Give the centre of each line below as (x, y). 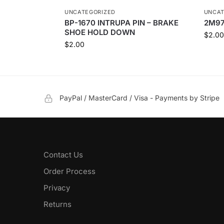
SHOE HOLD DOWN (99, 32)
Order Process (69, 171)
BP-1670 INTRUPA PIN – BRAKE (121, 23)
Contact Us (63, 155)
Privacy (57, 188)
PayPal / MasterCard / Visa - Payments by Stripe (139, 98)
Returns (57, 204)
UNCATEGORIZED (90, 12)
